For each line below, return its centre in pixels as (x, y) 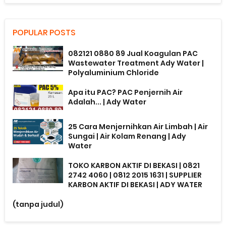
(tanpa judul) (38, 204)
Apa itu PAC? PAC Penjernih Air (126, 92)
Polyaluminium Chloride (114, 72)
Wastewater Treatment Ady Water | (136, 63)
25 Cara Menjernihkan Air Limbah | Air (138, 126)
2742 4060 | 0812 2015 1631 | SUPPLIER (135, 175)
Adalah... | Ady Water (107, 102)
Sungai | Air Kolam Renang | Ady (127, 136)
